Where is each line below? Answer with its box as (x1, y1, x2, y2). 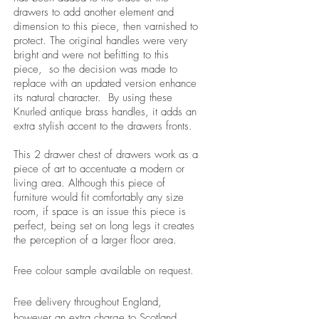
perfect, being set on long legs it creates (14, 219, 194, 234)
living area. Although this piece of (14, 176, 165, 191)
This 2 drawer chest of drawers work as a (14, 147, 198, 162)
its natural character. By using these (14, 90, 172, 105)
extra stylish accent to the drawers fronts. (14, 119, 192, 134)
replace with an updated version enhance (14, 76, 200, 91)
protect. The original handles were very (14, 33, 187, 48)
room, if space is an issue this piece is (14, 204, 186, 219)
